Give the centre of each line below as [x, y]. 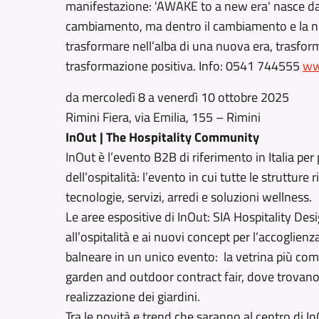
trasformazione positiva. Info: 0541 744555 [184, 66]
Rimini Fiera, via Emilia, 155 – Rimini [163, 117]
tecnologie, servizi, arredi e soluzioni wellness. [189, 197]
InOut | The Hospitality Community [162, 137]
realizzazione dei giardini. [133, 297]
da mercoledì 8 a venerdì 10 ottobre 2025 [177, 97]
